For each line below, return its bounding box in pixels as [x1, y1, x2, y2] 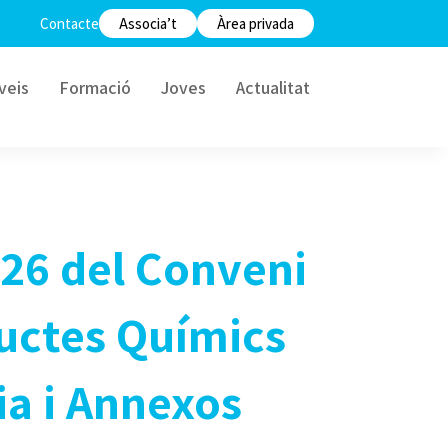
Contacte [39, 14, 99, 33]
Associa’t [118, 14, 177, 33]
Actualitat [235, 76, 310, 99]
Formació [58, 76, 131, 99]
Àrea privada [216, 14, 294, 33]
